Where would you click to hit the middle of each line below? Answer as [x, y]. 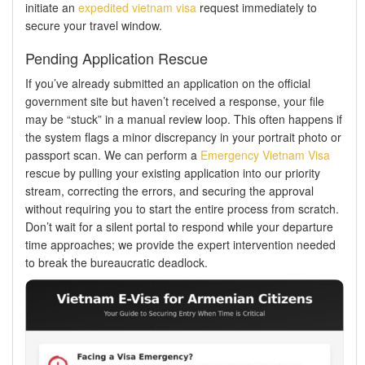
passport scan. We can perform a [113, 154]
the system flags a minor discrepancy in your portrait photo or [183, 136]
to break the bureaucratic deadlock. [117, 262]
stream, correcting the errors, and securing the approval [169, 190]
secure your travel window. [94, 25]
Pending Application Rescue [117, 57]
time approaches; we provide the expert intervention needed [180, 244]
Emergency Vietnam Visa [265, 154]
